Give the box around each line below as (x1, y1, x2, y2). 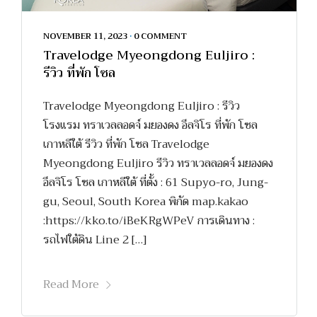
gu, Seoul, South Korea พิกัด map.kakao (43, 192, 248, 212)
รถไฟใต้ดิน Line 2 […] (43, 230, 146, 250)
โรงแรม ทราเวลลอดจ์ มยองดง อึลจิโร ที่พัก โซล (43, 115, 258, 136)
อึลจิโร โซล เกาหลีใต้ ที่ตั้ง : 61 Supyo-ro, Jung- (43, 173, 268, 193)
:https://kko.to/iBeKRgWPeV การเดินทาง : (43, 211, 255, 231)
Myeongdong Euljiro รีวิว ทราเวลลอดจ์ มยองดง (43, 154, 273, 174)
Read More (43, 274, 99, 294)
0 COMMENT (134, 28, 187, 43)
